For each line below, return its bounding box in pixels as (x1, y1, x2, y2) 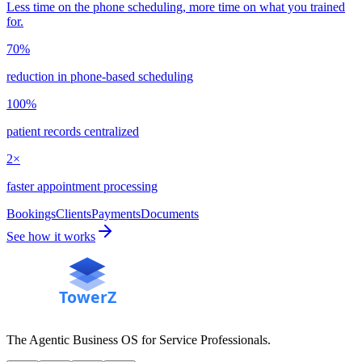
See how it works (6, 229, 95, 244)
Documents (141, 207, 199, 221)
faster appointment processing (6, 179, 158, 194)
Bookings (6, 207, 56, 221)
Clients (56, 207, 91, 221)
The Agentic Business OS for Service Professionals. (6, 333, 271, 347)
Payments (91, 207, 141, 221)
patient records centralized (6, 124, 139, 139)
